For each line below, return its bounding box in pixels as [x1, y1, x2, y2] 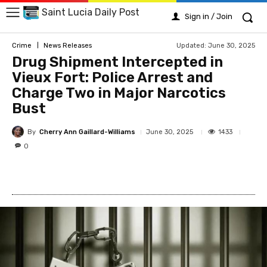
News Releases [44, 41, 92, 49]
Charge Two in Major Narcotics [12, 85, 226, 101]
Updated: [176, 41, 206, 49]
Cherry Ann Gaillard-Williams [39, 128, 135, 136]
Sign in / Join [185, 12, 232, 21]
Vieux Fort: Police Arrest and [12, 69, 213, 86]
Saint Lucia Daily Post [42, 7, 139, 18]
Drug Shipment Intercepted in [12, 54, 223, 70]
